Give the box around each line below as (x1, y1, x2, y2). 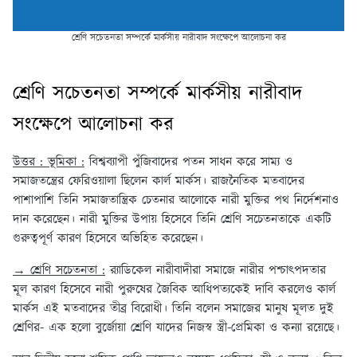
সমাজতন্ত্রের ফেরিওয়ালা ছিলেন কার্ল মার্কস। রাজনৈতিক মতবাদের (13, 172, 304, 191)
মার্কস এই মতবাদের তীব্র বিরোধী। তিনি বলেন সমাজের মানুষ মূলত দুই (13, 300, 334, 319)
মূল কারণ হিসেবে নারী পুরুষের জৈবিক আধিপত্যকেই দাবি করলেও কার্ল (13, 280, 335, 300)
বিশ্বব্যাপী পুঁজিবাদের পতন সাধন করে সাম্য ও (84, 153, 292, 172)
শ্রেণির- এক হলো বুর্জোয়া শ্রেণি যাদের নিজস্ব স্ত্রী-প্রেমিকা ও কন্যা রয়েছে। (13, 319, 344, 338)
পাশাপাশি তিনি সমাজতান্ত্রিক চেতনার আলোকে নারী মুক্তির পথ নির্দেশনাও (13, 191, 339, 210)
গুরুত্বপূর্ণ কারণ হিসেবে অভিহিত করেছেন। (13, 229, 203, 249)
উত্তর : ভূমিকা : (13, 153, 84, 172)
